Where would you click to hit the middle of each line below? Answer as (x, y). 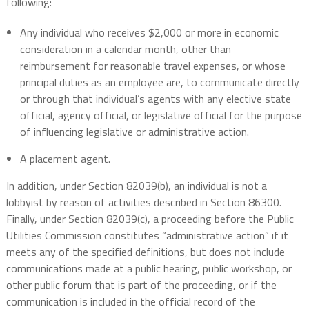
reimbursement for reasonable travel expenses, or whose (152, 66)
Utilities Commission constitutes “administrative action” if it (147, 236)
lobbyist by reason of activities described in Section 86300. (143, 202)
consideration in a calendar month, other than (125, 49)
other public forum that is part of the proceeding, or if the (141, 285)
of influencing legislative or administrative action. (134, 132)
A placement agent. (65, 159)
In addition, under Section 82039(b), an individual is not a (136, 186)
